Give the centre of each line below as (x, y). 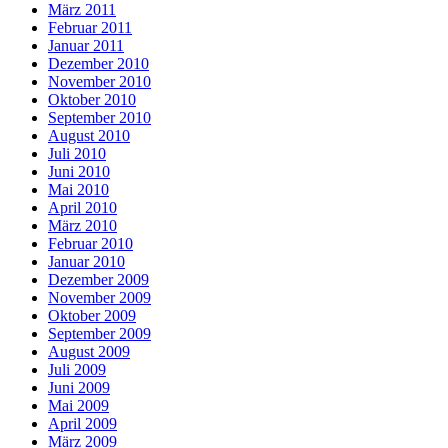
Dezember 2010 (98, 63)
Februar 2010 (90, 243)
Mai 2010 (78, 189)
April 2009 (82, 423)
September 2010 (99, 117)
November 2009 (99, 297)
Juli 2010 (77, 153)
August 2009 (89, 351)
